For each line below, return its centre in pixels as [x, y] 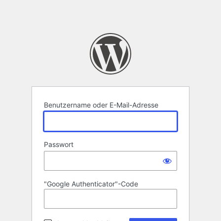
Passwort [59, 145]
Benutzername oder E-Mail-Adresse [101, 105]
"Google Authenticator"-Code [91, 184]
